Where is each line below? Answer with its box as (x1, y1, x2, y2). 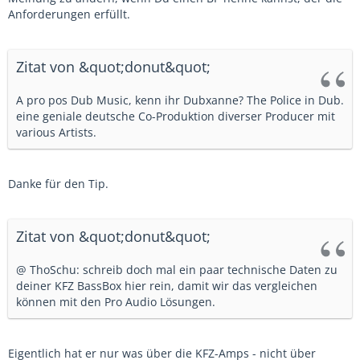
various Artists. (16, 125, 96, 140)
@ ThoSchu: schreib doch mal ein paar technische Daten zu (16, 262, 337, 277)
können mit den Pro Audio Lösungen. (16, 294, 215, 309)
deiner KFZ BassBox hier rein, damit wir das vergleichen (16, 278, 317, 293)
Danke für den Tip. (8, 176, 108, 191)
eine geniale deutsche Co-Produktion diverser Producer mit (16, 108, 335, 124)
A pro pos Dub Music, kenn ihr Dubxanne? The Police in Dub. (16, 92, 344, 108)
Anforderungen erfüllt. (8, 6, 130, 22)
